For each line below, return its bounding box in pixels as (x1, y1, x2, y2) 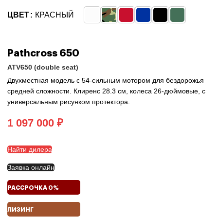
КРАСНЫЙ (35, 11, 74, 19)
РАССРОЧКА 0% (7, 185, 59, 191)
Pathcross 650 (7, 48, 79, 59)
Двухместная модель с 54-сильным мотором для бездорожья (7, 76, 204, 85)
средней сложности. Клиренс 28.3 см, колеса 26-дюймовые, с (7, 87, 205, 95)
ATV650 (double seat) (7, 63, 78, 72)
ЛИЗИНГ (7, 207, 34, 213)
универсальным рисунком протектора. (7, 98, 130, 106)
